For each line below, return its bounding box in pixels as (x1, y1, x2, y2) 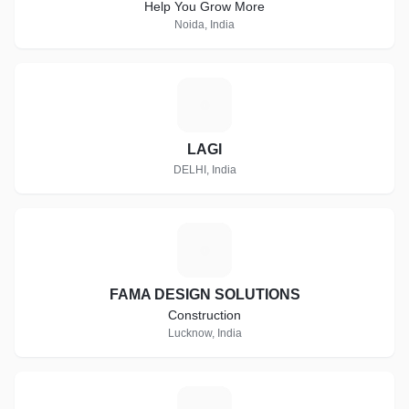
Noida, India (174, 18, 235, 31)
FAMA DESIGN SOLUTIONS (109, 287, 300, 302)
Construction (168, 308, 241, 322)
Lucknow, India (167, 327, 242, 340)
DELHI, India (173, 163, 236, 176)
